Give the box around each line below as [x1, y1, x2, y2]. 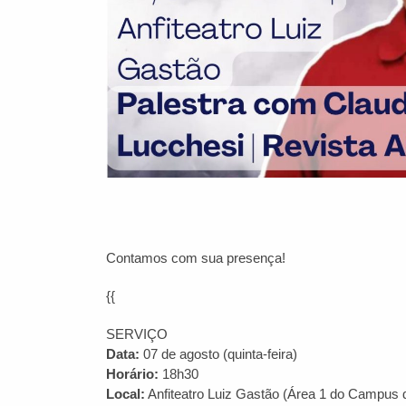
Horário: [106, 366, 159, 382]
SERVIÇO [106, 326, 168, 342]
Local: [106, 386, 145, 401]
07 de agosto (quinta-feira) [140, 346, 297, 362]
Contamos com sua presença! [106, 250, 285, 266]
